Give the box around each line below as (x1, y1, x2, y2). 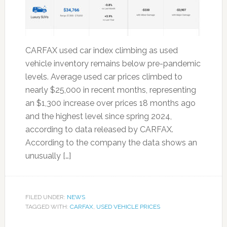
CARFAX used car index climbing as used (25, 46, 178, 55)
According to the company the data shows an (25, 138, 197, 147)
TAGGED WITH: (25, 203, 70, 210)
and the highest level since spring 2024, (25, 111, 172, 121)
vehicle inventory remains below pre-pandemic (25, 59, 201, 68)
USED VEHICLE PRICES (96, 203, 160, 210)
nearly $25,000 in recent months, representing (25, 85, 196, 95)
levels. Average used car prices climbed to (25, 72, 182, 82)
